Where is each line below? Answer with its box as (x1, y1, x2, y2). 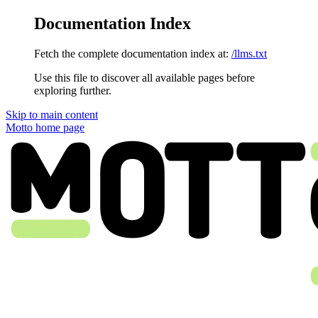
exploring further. (34, 84, 111, 97)
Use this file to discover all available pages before (34, 71, 255, 84)
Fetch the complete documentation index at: (34, 47, 229, 60)
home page (33, 121, 84, 133)
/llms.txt (231, 47, 267, 60)
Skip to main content (6, 108, 98, 121)
